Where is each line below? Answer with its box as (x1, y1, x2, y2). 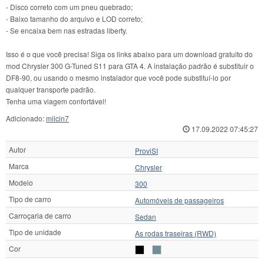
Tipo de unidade (9, 227, 61, 237)
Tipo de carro (9, 194, 51, 204)
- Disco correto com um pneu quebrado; (6, 2, 133, 12)
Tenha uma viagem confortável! (6, 96, 106, 107)
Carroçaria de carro (9, 210, 71, 221)
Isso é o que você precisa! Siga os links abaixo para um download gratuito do (6, 49, 253, 60)
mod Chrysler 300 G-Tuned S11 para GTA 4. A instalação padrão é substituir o (6, 61, 254, 71)
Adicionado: (6, 113, 46, 124)
